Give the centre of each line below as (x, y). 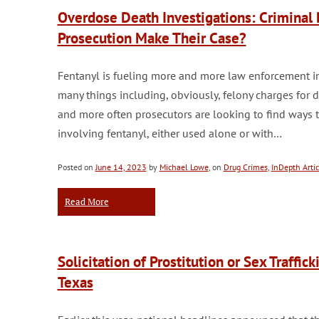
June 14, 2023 (121, 167)
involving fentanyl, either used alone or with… (169, 133)
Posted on (76, 167)
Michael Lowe (184, 167)
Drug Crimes (245, 167)
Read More (87, 202)
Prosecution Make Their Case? (152, 38)
